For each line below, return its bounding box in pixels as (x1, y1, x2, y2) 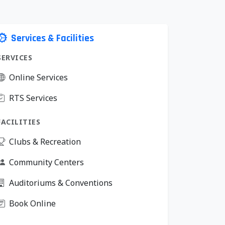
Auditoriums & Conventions (9, 177, 113, 188)
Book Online (9, 198, 56, 209)
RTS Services (9, 92, 57, 103)
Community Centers (9, 157, 84, 168)
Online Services (9, 72, 68, 83)
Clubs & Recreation (9, 136, 81, 147)
